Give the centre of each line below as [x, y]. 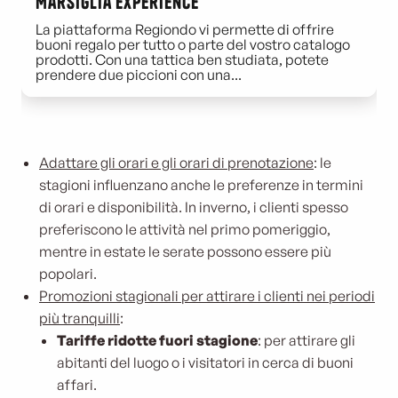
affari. [77, 385]
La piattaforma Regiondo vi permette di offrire [185, 29]
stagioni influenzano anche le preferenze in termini [201, 185]
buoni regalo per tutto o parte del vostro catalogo [193, 44]
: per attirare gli [306, 340]
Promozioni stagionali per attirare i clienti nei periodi [207, 296]
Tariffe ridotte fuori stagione [157, 340]
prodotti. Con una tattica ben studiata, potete [182, 60]
